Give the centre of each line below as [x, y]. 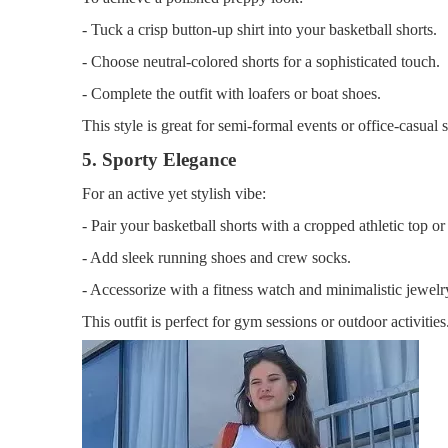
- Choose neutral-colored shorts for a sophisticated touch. [261, 61]
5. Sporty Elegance [159, 159]
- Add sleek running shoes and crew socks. [216, 257]
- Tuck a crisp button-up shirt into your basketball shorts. [259, 29]
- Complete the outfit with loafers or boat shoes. [231, 93]
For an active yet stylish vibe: [174, 193]
